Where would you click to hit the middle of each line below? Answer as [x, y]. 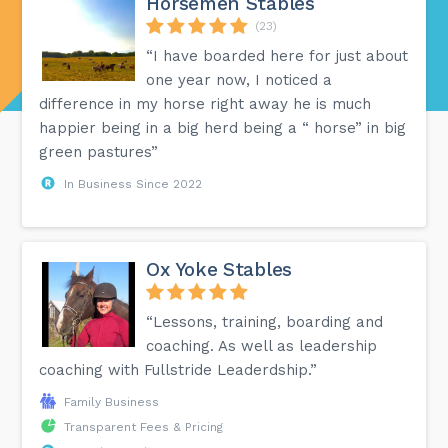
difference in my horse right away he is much [205, 103]
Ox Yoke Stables [219, 269]
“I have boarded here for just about [277, 55]
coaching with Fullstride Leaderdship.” [178, 369]
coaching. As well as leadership [262, 345]
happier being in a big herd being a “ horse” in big [223, 127]
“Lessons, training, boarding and [265, 321]
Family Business [112, 401]
